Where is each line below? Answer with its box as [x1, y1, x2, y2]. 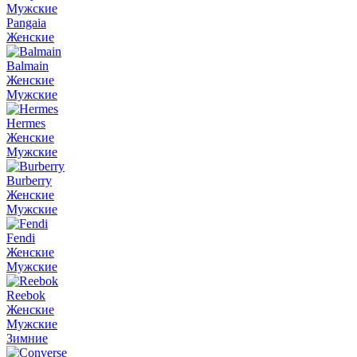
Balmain [6, 59, 49, 73]
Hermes [6, 116, 45, 130]
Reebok [6, 288, 45, 302]
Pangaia [6, 16, 46, 29]
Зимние [6, 331, 48, 345]
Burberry [6, 174, 52, 187]
